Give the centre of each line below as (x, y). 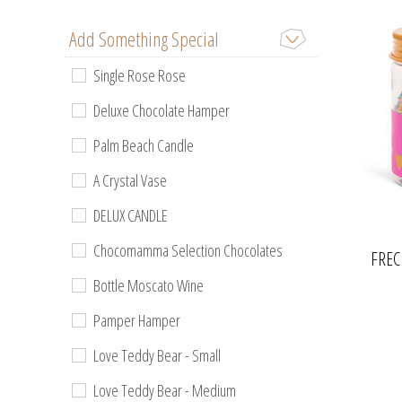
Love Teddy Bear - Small (157, 355)
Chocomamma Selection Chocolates (188, 250)
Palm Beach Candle (144, 145)
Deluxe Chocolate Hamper (162, 110)
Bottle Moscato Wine (149, 285)
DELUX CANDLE (131, 215)
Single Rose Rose (140, 75)
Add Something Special (144, 39)
